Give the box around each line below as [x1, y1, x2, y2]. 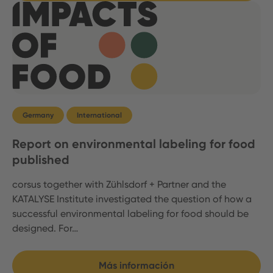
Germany [23, 110, 54, 119]
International [77, 110, 122, 119]
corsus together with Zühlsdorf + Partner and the [12, 178, 226, 190]
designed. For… [12, 222, 78, 234]
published [12, 152, 69, 167]
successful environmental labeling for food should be [12, 207, 249, 219]
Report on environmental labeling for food [12, 136, 255, 151]
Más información [99, 259, 174, 271]
